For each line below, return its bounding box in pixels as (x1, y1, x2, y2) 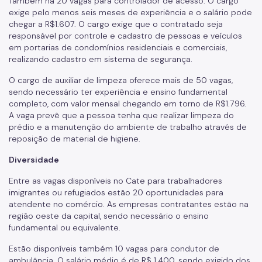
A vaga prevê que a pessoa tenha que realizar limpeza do (9, 110, 234, 120)
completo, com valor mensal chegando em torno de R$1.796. (9, 98, 246, 109)
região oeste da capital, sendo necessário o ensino (9, 211, 209, 221)
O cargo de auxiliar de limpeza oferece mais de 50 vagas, (9, 75, 233, 85)
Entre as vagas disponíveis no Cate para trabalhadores (9, 175, 222, 186)
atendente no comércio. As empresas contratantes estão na (9, 199, 249, 209)
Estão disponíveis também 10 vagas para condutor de (9, 243, 219, 254)
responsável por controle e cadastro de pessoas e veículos (9, 30, 242, 41)
